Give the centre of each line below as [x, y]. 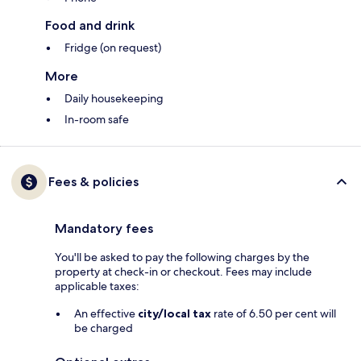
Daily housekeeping [114, 99]
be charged [104, 328]
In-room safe [97, 120]
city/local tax [174, 314]
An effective [106, 314]
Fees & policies [93, 182]
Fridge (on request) [113, 48]
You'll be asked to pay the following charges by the [182, 257]
